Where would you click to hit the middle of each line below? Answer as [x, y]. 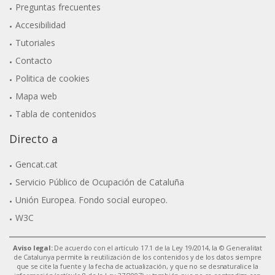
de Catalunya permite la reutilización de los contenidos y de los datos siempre [137, 257]
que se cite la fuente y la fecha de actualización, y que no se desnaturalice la [137, 266]
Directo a [33, 138]
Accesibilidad [41, 25]
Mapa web [37, 96]
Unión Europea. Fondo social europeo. [92, 199]
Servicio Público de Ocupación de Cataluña [100, 182]
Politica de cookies [53, 78]
